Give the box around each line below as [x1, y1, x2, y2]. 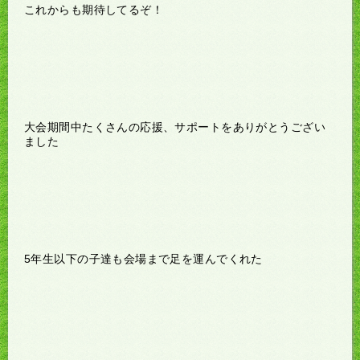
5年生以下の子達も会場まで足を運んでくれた [24, 252, 263, 265]
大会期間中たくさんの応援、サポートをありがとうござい [24, 120, 325, 133]
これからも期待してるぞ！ [24, 2, 164, 16]
